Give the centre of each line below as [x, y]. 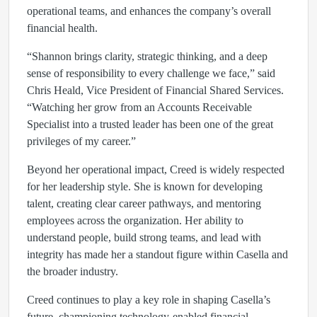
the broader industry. [73, 271]
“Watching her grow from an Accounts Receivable [139, 107]
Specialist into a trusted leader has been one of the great [150, 124]
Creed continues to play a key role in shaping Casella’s [149, 300]
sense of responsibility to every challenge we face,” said [151, 73]
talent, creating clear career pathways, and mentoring [144, 203]
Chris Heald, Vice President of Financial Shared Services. [155, 90]
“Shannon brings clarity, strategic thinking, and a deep [147, 56]
